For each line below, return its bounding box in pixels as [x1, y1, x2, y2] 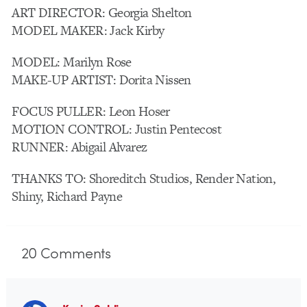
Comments [36, 241, 111, 263]
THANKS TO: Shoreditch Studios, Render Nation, [12, 169, 276, 188]
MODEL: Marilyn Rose [12, 53, 132, 72]
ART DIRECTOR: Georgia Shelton [12, 3, 192, 23]
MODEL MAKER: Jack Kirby [12, 21, 164, 40]
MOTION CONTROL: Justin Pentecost [12, 120, 221, 139]
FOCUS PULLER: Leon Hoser [12, 102, 170, 121]
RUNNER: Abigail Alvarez [12, 138, 147, 157]
